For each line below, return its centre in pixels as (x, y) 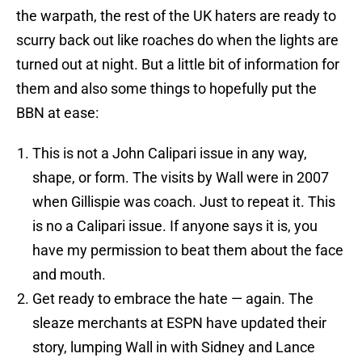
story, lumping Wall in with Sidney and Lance (174, 347)
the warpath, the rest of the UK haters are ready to (176, 16)
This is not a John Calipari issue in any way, (170, 154)
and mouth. (69, 275)
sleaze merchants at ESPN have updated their (179, 323)
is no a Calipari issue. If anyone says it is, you (175, 226)
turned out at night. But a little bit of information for (178, 65)
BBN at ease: (57, 113)
